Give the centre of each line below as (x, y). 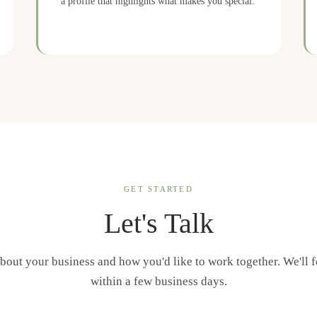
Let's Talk (158, 223)
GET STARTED (158, 189)
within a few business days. (158, 281)
